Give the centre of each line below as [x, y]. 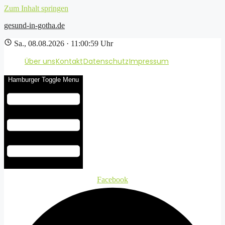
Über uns [40, 61]
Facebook [113, 179]
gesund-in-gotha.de [34, 25]
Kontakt [69, 61]
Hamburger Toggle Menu [43, 80]
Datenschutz [106, 61]
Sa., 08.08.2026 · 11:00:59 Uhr [64, 43]
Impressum [149, 61]
